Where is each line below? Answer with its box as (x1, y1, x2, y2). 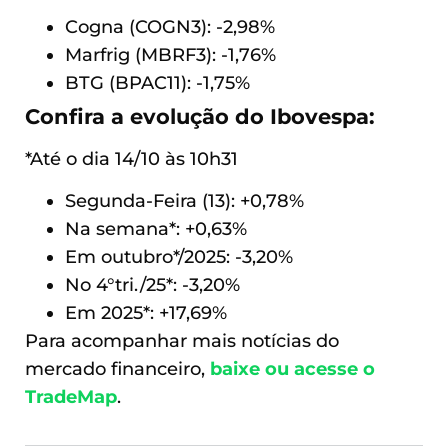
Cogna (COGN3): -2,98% (65, 15, 275, 37)
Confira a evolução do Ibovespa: (25, 103, 375, 129)
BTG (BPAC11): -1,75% (65, 71, 250, 93)
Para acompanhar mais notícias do (25, 329, 339, 351)
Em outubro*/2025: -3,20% (65, 245, 293, 267)
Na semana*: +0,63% (65, 217, 247, 239)
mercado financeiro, (25, 357, 210, 379)
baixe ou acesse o (210, 357, 375, 379)
